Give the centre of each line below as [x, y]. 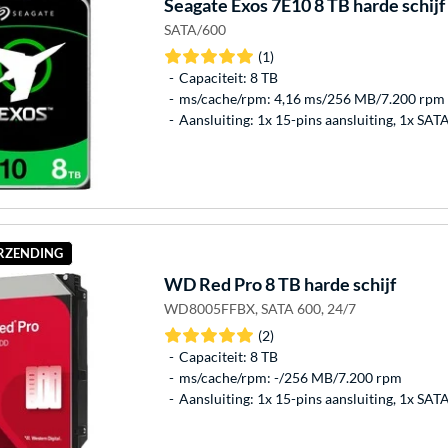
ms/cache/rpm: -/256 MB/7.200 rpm [290, 377]
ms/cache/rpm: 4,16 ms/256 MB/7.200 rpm [311, 98]
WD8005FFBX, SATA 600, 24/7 [259, 308]
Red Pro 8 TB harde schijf [295, 283]
